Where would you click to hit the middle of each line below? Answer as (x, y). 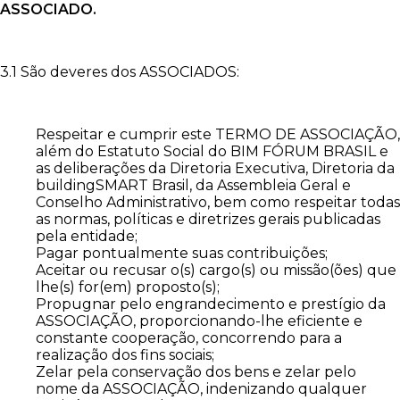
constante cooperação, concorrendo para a (189, 337)
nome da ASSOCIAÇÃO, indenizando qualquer (201, 388)
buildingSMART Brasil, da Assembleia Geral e (193, 185)
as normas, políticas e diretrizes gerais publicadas (208, 219)
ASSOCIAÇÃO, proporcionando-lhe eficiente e (199, 321)
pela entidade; (87, 236)
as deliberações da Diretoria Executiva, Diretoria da (215, 168)
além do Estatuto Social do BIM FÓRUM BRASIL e (212, 151)
